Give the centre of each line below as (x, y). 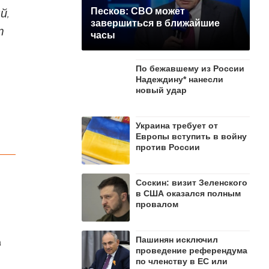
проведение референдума (192, 250)
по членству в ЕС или (182, 261)
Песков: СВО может (138, 11)
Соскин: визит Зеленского (192, 183)
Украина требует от (177, 125)
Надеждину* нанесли (180, 79)
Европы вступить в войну (191, 136)
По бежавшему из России (190, 68)
